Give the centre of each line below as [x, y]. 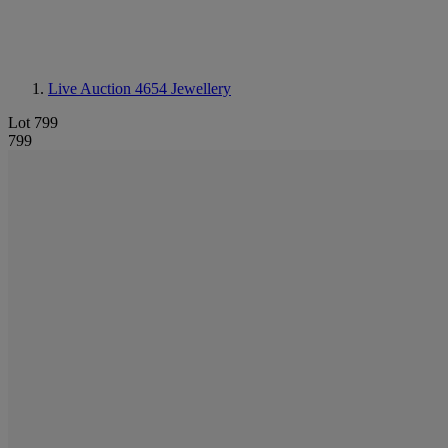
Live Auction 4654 [109, 88]
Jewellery [201, 88]
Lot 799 [33, 122]
